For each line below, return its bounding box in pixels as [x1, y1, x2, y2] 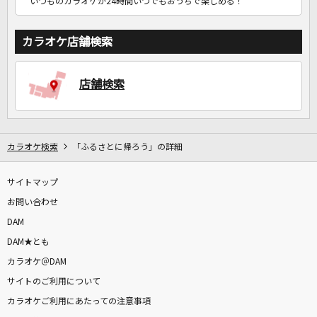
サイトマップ [7, 178, 58, 188]
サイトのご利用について [7, 277, 100, 287]
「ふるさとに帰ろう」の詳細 [72, 143, 183, 152]
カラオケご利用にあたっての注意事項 [7, 297, 151, 306]
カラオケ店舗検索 [22, 36, 113, 48]
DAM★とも [7, 238, 50, 247]
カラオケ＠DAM [7, 258, 67, 267]
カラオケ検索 [7, 143, 58, 152]
